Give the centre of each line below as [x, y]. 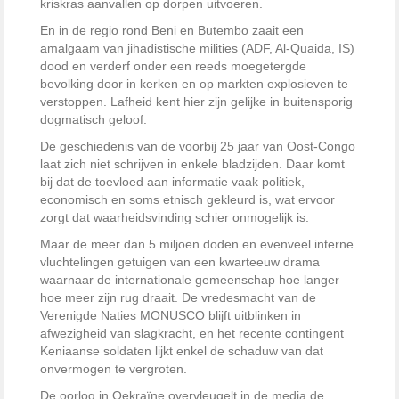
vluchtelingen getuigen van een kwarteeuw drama [180, 262]
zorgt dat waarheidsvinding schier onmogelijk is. [175, 218]
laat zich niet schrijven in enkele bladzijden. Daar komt [192, 164]
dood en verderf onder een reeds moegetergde [173, 66]
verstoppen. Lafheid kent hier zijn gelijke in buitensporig [196, 102]
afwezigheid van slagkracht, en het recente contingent [192, 334]
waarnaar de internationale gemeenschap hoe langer [190, 280]
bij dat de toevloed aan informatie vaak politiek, [172, 182]
